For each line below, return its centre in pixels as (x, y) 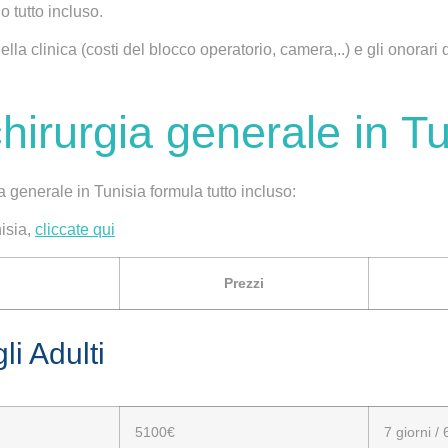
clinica (54, 50)
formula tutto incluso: (221, 191)
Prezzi (244, 282)
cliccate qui (75, 230)
